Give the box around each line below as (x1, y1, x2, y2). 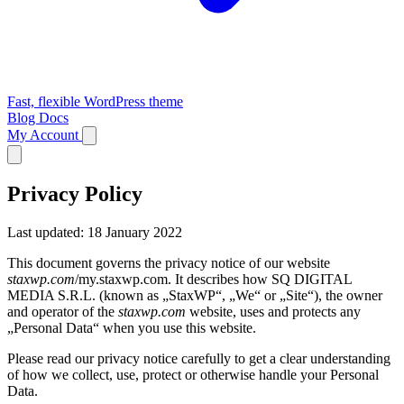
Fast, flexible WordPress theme (7, 94, 183, 109)
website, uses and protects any (186, 303, 361, 319)
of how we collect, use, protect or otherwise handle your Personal (7, 366, 379, 382)
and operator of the (7, 303, 118, 319)
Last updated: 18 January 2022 (7, 224, 182, 240)
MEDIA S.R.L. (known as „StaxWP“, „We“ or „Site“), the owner (7, 287, 382, 303)
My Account (7, 127, 82, 142)
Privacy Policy (7, 181, 142, 206)
